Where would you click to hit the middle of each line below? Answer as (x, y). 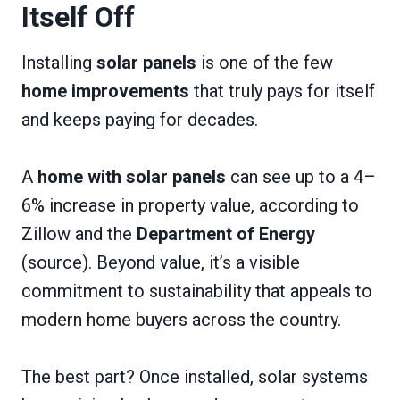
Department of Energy (226, 233)
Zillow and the (79, 233)
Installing (59, 62)
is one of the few (265, 62)
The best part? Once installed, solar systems (195, 376)
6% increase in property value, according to (190, 205)
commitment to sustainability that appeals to (197, 291)
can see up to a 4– (301, 176)
